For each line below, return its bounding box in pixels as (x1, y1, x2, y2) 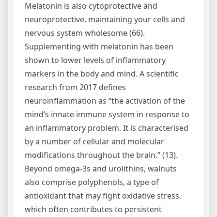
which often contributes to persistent (25, 203, 162, 215)
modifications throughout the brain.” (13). (25, 149, 178, 160)
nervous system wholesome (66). (25, 27, 145, 38)
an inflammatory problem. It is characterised (25, 122, 188, 133)
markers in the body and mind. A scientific (25, 68, 179, 79)
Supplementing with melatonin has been (25, 41, 173, 52)
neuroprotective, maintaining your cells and (25, 14, 185, 25)
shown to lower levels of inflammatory (25, 54, 166, 65)
